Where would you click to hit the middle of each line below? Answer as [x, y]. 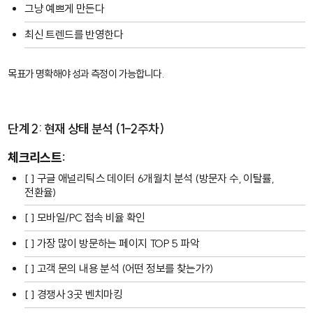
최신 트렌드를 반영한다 [74, 34]
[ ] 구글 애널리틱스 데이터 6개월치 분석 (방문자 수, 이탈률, [150, 178]
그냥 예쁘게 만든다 [65, 9]
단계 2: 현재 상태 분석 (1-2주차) [86, 129]
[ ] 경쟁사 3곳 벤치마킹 [74, 294]
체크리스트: [37, 157]
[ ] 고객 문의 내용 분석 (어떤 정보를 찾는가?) [119, 269]
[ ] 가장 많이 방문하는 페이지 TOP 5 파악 [112, 243]
